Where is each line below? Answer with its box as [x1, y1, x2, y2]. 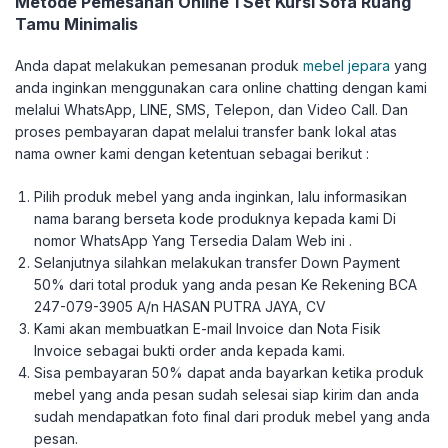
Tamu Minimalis [15, 14, 138, 34]
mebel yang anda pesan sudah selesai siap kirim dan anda [34, 386, 420, 403]
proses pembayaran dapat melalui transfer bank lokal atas [15, 123, 397, 140]
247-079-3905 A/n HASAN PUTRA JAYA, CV [34, 298, 327, 315]
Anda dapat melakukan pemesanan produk [15, 57, 303, 74]
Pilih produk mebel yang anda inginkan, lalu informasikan [34, 188, 408, 205]
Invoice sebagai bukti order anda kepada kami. [34, 342, 346, 359]
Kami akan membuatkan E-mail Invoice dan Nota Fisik [34, 320, 382, 337]
